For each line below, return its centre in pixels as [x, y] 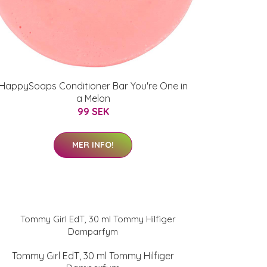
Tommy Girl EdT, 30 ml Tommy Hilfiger [93, 256]
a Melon [93, 98]
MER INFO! [93, 145]
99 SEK [93, 111]
